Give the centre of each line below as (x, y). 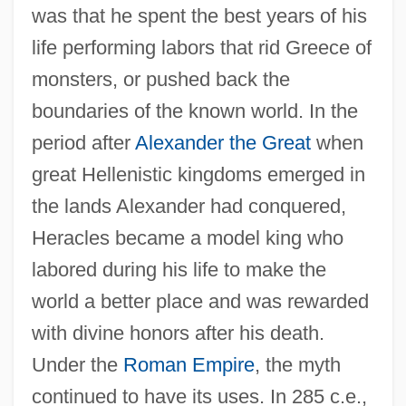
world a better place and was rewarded (200, 302)
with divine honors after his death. (178, 333)
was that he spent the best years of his (199, 16)
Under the (77, 365)
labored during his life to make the (179, 270)
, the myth (297, 365)
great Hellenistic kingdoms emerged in (198, 175)
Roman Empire (188, 365)
